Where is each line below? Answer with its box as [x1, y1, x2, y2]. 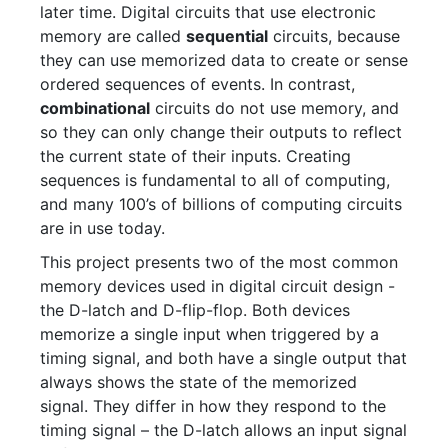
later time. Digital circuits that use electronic [40, 2, 376, 22]
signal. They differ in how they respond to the [40, 396, 386, 416]
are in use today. [40, 218, 165, 238]
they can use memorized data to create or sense [40, 50, 408, 70]
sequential [186, 26, 268, 46]
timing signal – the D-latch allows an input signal [40, 420, 407, 440]
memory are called [40, 26, 186, 46]
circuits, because [268, 26, 400, 46]
